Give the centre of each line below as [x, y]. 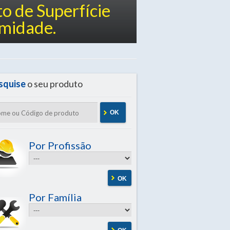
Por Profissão [60, 145]
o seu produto [54, 84]
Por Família [55, 197]
